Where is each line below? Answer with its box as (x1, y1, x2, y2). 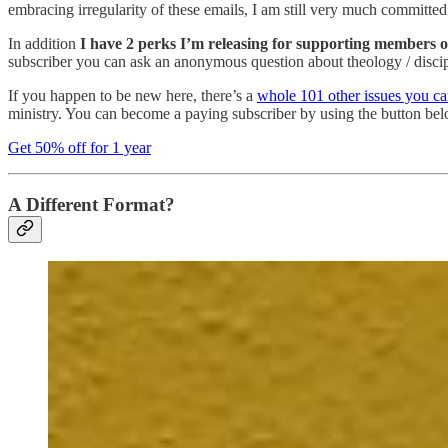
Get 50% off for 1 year (8, 138, 151, 156)
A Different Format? (8, 193, 175, 215)
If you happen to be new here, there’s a (8, 86, 257, 104)
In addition (8, 34, 80, 52)
